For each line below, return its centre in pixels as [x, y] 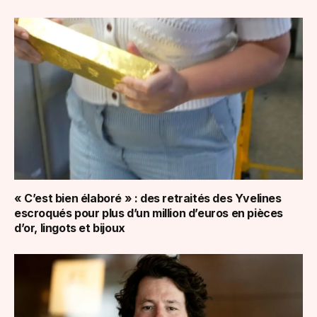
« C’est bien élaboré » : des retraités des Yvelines [148, 198]
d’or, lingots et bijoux [70, 228]
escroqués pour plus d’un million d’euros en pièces [149, 213]
